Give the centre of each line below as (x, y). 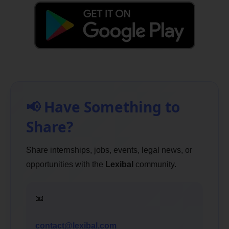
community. (155, 164)
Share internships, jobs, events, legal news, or (109, 150)
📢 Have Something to (103, 107)
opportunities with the (66, 164)
